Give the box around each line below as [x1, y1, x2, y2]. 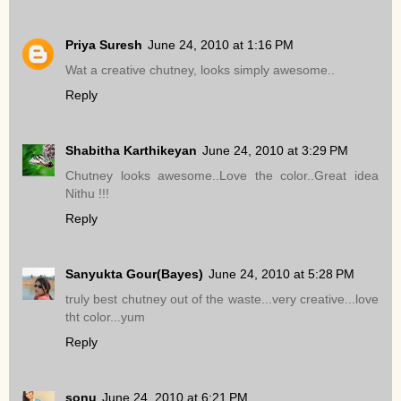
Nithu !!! [65, 185, 109, 200]
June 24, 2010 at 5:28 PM [209, 266, 354, 281]
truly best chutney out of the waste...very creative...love [65, 291, 379, 306]
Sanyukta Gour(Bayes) [65, 266, 203, 281]
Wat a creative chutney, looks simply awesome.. [65, 62, 335, 77]
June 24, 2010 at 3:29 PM [202, 142, 348, 158]
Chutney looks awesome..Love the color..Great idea [65, 167, 379, 183]
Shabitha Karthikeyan [65, 142, 197, 158]
